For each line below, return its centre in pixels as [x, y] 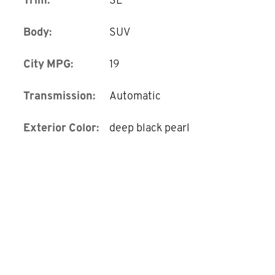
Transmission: [59, 95]
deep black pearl [149, 127]
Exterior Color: [61, 127]
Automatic [135, 95]
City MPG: [48, 64]
